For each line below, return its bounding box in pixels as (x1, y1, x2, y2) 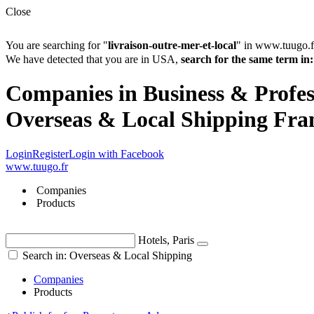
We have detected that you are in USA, (6, 53, 181, 65)
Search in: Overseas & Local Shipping (20, 249, 192, 261)
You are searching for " (6, 39, 108, 51)
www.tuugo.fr (6, 160, 68, 172)
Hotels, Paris (138, 233, 194, 246)
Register (32, 147, 69, 160)
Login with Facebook (69, 147, 164, 160)
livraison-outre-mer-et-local (108, 39, 236, 51)
